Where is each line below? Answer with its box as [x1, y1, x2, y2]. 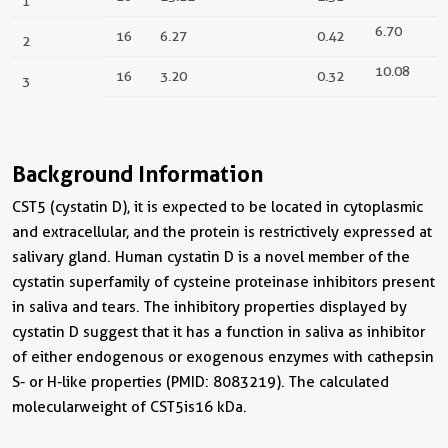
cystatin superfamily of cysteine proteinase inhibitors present [12, 273, 435, 291]
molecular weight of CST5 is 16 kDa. [12, 398, 247, 416]
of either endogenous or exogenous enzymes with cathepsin [12, 348, 434, 366]
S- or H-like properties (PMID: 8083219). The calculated [12, 373, 389, 391]
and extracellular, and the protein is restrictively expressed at [12, 223, 432, 241]
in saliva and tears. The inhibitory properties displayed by [12, 298, 407, 316]
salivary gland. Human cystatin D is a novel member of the [12, 248, 410, 266]
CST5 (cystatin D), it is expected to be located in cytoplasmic [12, 198, 423, 216]
